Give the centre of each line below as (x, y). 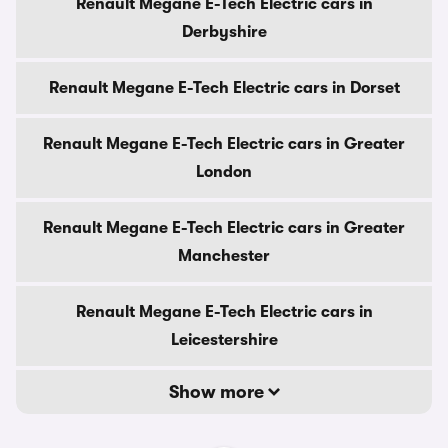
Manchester (224, 256)
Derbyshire (224, 32)
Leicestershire (224, 340)
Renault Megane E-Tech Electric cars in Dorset (224, 88)
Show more (218, 392)
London (224, 172)
